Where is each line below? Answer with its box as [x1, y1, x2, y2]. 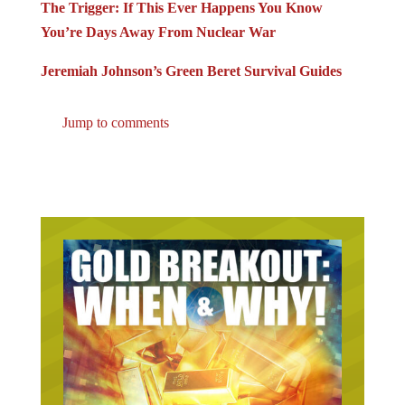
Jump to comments [58, 114, 169, 130]
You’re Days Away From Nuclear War [40, 24, 276, 40]
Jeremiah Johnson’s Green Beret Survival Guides [40, 62, 342, 79]
